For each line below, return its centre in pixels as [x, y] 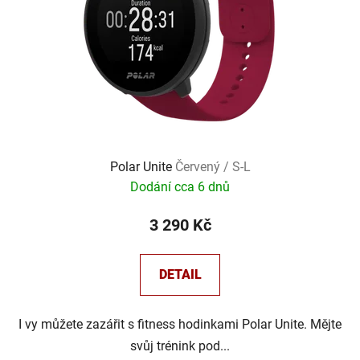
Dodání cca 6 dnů [180, 187]
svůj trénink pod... [180, 346]
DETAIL [180, 275]
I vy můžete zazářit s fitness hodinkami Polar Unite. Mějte [180, 325]
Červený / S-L [213, 167]
